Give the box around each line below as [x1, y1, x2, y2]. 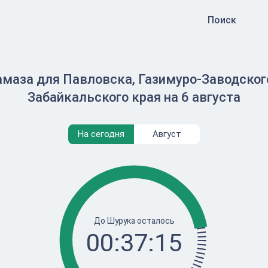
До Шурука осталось [93, 215, 175, 226]
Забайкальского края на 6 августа [28, 90, 240, 105]
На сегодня [78, 129, 124, 139]
